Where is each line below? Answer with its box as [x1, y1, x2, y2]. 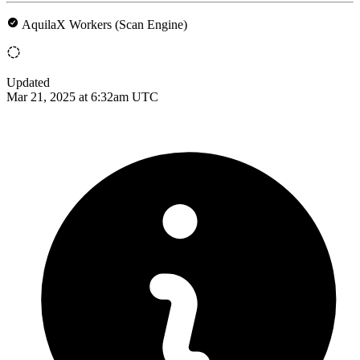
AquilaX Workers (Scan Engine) [22, 17, 187, 31]
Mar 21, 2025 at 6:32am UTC [6, 89, 158, 104]
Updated [6, 75, 50, 89]
